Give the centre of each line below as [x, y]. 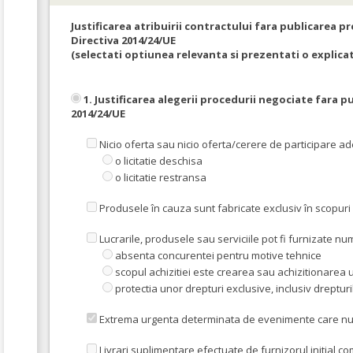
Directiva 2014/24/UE [123, 41]
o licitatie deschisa [158, 161]
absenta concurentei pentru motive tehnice [217, 256]
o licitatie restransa [160, 178]
